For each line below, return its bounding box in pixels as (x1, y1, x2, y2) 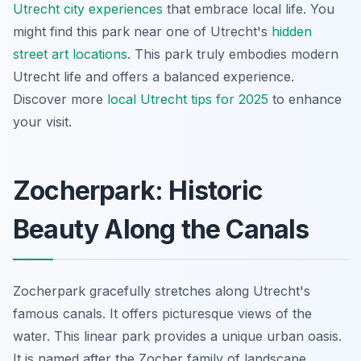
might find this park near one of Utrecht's (13, 23, 272, 39)
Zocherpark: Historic (13, 175, 263, 206)
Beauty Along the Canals (13, 214, 309, 245)
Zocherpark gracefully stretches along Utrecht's (13, 283, 310, 299)
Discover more (13, 91, 107, 107)
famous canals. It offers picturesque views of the (13, 305, 312, 322)
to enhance (268, 91, 342, 107)
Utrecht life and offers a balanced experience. (13, 68, 294, 85)
